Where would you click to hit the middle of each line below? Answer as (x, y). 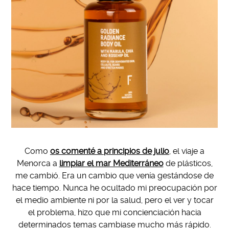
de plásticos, (188, 163)
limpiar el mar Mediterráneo (111, 163)
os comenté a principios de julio (110, 151)
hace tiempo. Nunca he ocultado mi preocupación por (114, 188)
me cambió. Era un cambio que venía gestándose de (114, 175)
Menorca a (38, 163)
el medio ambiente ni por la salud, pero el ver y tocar (114, 200)
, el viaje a (187, 151)
